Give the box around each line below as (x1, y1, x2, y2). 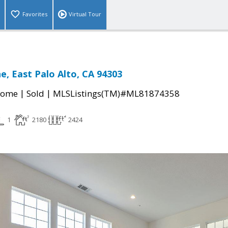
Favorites (22, 10, 47, 18)
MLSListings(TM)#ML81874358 (53, 88, 180, 100)
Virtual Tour (69, 10, 101, 18)
